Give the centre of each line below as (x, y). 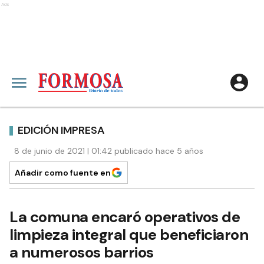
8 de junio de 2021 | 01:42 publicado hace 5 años (109, 151)
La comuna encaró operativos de (125, 217)
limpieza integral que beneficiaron (129, 235)
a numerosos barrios (82, 252)
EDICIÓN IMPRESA (61, 130)
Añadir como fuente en (63, 173)
